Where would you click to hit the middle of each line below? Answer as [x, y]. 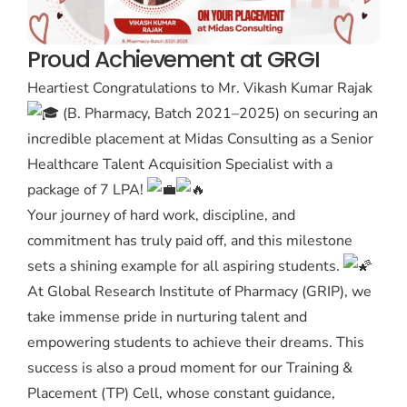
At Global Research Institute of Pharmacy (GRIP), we [199, 292]
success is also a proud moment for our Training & [190, 368]
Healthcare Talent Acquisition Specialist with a [180, 165]
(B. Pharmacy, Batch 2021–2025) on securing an [218, 114]
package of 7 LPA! [87, 190]
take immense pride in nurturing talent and [167, 318]
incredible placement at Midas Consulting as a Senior [200, 139]
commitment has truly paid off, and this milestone [190, 241]
